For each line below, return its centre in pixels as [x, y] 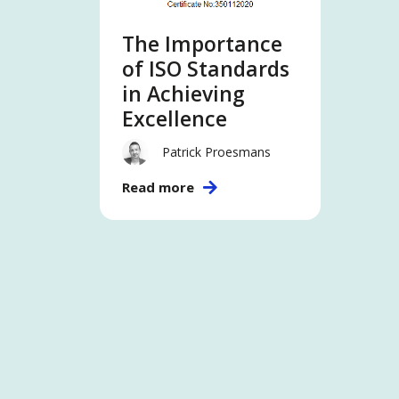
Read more [158, 187]
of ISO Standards [206, 69]
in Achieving [183, 94]
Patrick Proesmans [216, 151]
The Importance [202, 44]
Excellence [175, 119]
